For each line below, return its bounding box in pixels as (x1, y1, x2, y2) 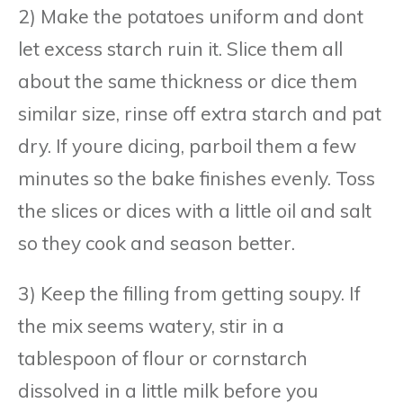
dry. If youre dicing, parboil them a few (18, 133, 356, 157)
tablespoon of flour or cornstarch (18, 345, 308, 370)
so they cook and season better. (18, 230, 295, 255)
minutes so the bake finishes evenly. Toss (18, 166, 375, 190)
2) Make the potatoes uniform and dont (18, 4, 363, 28)
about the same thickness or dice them (18, 68, 357, 93)
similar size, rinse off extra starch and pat (18, 101, 381, 125)
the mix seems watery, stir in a (18, 313, 284, 337)
